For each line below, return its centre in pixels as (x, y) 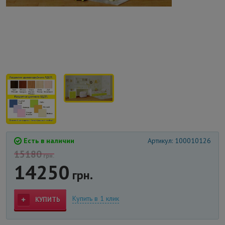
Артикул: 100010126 (179, 140)
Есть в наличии (48, 140)
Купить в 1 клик (96, 199)
